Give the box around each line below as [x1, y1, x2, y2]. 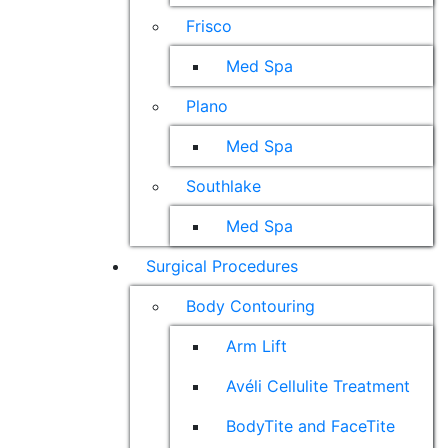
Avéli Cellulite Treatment [225, 376, 410, 396]
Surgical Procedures [145, 256, 298, 276]
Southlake [185, 176, 261, 196]
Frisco [185, 16, 232, 36]
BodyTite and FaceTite [225, 416, 395, 436]
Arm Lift [225, 336, 287, 356]
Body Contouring [185, 296, 315, 316]
